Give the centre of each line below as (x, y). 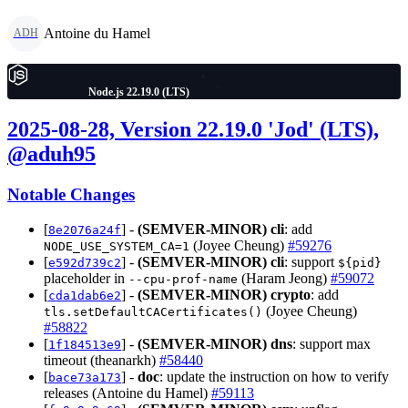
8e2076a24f (85, 230)
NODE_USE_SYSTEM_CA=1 (117, 247)
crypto (291, 295)
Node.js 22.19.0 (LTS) (138, 92)
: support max (331, 344)
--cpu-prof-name (183, 280)
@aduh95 (51, 153)
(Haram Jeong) (284, 279)
